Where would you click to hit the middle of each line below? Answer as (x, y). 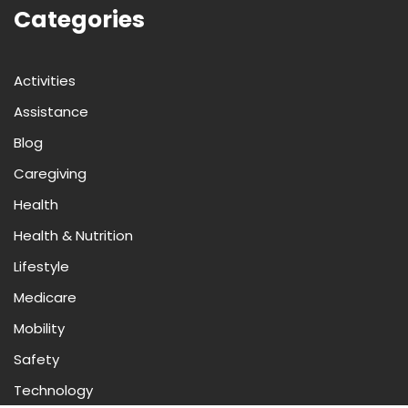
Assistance (51, 112)
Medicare (45, 298)
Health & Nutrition (73, 236)
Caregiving (50, 174)
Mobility (39, 329)
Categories (79, 20)
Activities (45, 81)
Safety (36, 360)
